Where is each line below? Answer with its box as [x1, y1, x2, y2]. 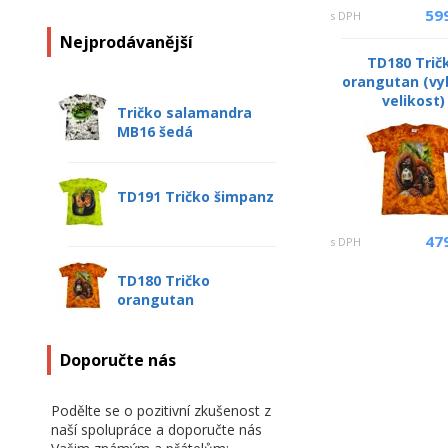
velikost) [381, 90, 445, 110]
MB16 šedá [117, 122, 193, 141]
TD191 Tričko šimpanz [117, 187, 274, 206]
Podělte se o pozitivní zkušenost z [51, 401, 271, 420]
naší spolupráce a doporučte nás [51, 420, 262, 439]
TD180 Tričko [117, 271, 210, 290]
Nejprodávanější [60, 31, 193, 53]
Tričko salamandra [117, 103, 252, 122]
